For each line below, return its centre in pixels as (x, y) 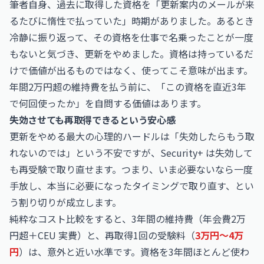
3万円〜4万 (219, 235)
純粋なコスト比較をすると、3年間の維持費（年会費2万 (128, 219)
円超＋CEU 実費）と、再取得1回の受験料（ (102, 235)
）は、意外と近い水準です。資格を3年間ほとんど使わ (134, 252)
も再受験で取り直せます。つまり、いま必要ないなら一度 (131, 169)
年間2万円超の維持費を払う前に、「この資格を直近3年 (128, 87)
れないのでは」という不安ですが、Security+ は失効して (131, 153)
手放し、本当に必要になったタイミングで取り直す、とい (132, 186)
